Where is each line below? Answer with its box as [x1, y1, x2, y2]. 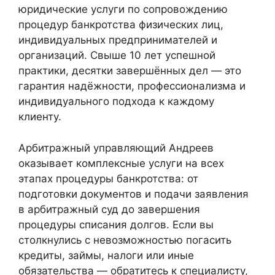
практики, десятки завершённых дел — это [18, 64, 241, 77]
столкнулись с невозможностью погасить [18, 233, 231, 246]
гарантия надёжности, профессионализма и [18, 80, 246, 93]
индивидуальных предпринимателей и [18, 34, 217, 47]
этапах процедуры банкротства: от [18, 172, 198, 185]
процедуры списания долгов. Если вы [18, 218, 214, 231]
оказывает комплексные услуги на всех [18, 157, 224, 169]
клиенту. [18, 110, 61, 123]
